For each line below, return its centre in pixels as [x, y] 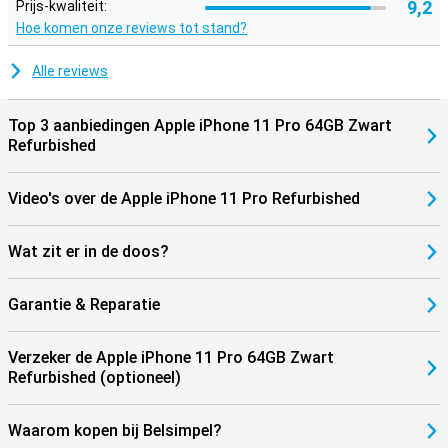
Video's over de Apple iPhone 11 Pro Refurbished [184, 198]
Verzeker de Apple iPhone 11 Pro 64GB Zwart [171, 357]
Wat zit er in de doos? [88, 251]
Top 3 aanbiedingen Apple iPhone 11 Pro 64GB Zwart [200, 125]
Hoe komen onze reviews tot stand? [131, 28]
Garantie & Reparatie [84, 304]
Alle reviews [70, 71]
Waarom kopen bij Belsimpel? [115, 430]
